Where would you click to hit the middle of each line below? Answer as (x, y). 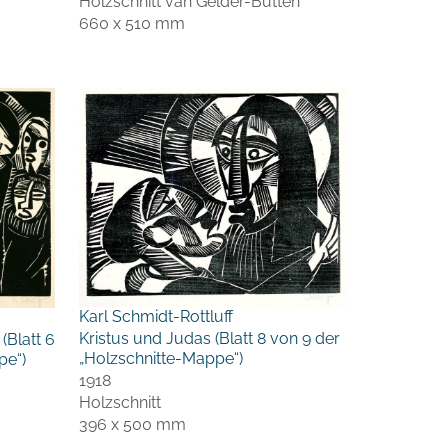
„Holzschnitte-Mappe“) (161, 358)
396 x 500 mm (132, 424)
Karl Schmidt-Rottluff (156, 316)
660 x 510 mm (132, 23)
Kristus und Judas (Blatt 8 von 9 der (209, 338)
